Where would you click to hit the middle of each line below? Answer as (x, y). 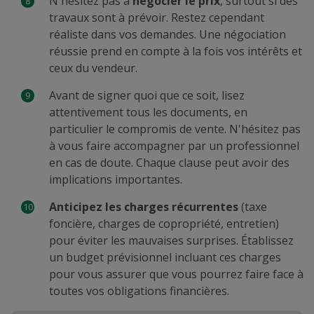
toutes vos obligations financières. (139, 291)
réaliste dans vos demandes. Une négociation (168, 34)
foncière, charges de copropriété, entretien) (164, 224)
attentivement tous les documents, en (148, 112)
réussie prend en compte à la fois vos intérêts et (176, 51)
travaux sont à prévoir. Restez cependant (157, 18)
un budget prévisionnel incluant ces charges (165, 257)
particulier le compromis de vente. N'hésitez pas (175, 129)
